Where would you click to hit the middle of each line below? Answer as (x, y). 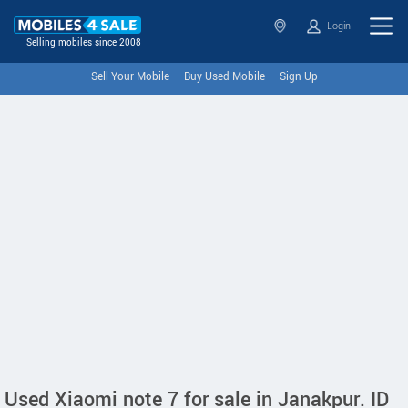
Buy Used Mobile (224, 77)
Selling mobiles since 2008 (84, 43)
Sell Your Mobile (130, 77)
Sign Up (298, 77)
